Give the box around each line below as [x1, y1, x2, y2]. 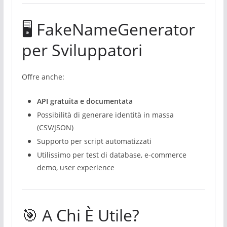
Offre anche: [21, 72, 64, 82]
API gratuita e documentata [36, 96, 133, 106]
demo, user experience [36, 163, 115, 172]
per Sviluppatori [21, 39, 142, 61]
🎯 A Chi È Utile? [21, 204, 139, 226]
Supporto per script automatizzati [36, 136, 152, 146]
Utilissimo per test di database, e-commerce [36, 150, 186, 160]
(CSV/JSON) [36, 123, 73, 132]
